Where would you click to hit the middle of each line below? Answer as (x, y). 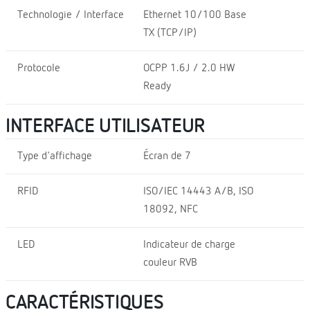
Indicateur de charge (189, 245)
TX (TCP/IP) (170, 33)
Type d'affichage (55, 156)
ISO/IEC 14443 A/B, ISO (198, 191)
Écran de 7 (167, 156)
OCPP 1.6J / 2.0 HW (189, 68)
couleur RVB (170, 263)
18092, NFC (170, 209)
